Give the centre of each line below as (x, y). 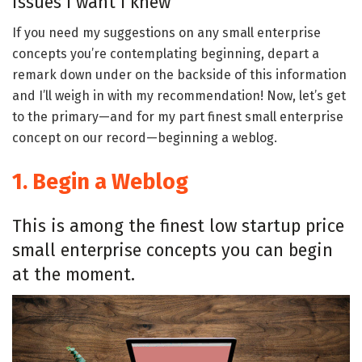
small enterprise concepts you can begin (173, 250)
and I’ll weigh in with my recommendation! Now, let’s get (179, 96)
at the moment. (74, 274)
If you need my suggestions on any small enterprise (166, 33)
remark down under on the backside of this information (179, 75)
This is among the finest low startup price (178, 226)
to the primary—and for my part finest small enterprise (178, 117)
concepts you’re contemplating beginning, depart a (166, 54)
